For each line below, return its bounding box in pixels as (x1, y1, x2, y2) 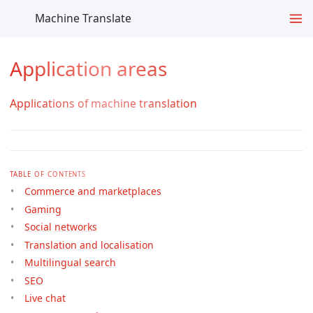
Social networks (24, 220, 97, 234)
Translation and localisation (24, 238, 154, 252)
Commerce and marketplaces (24, 184, 161, 198)
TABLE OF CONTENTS (10, 170, 87, 180)
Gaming (24, 202, 61, 216)
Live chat (24, 291, 66, 305)
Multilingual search (24, 256, 116, 270)
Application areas (10, 54, 167, 82)
